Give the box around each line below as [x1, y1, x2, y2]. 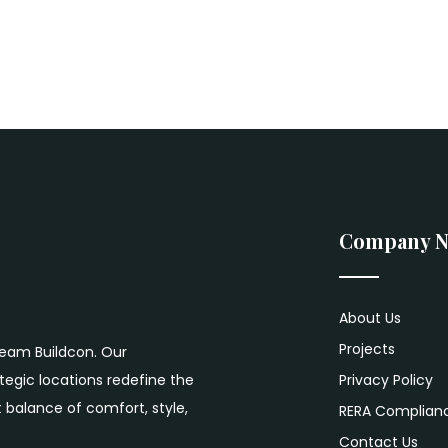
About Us [339, 308, 401, 328]
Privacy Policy [339, 370, 433, 390]
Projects [339, 339, 395, 359]
